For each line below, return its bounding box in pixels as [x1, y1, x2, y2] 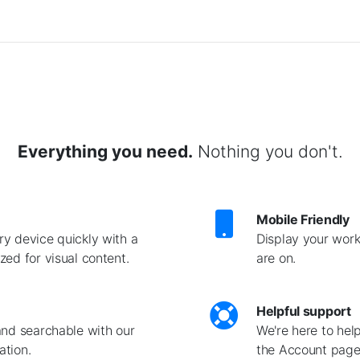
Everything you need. [17, 141, 193, 162]
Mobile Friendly [256, 211, 350, 228]
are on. [256, 250, 297, 267]
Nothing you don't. [192, 141, 343, 162]
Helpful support [256, 303, 351, 320]
